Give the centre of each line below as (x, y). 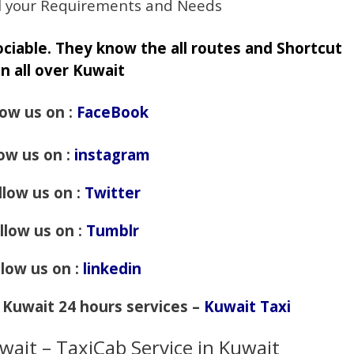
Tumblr (112, 230)
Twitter (112, 192)
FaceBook (112, 112)
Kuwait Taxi (247, 306)
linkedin (112, 268)
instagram (112, 154)
